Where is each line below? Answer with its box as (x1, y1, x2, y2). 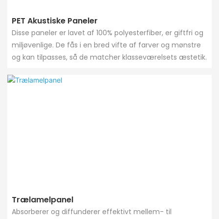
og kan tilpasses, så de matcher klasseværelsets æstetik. (11, 52, 207, 63)
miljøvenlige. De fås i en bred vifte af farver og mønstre (11, 40, 201, 50)
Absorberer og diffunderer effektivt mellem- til (11, 206, 172, 217)
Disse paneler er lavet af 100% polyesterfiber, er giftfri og (11, 28, 203, 38)
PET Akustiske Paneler (11, 15, 98, 27)
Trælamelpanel (11, 194, 73, 205)
